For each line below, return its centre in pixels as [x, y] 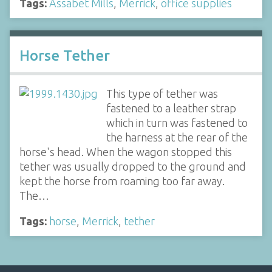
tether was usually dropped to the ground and [133, 166]
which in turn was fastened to [177, 122]
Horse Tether [65, 55]
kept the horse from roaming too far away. [122, 181]
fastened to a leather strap [171, 108]
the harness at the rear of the [177, 137]
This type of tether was [162, 93]
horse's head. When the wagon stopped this [126, 151]
